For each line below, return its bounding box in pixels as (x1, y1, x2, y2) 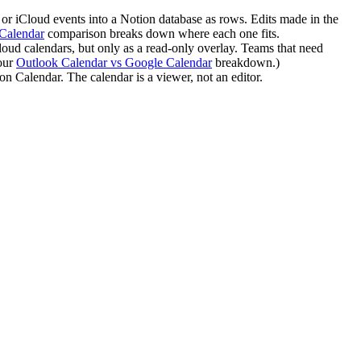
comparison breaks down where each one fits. (44, 26, 280, 40)
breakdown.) (212, 55, 280, 69)
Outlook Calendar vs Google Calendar (16, 55, 212, 69)
